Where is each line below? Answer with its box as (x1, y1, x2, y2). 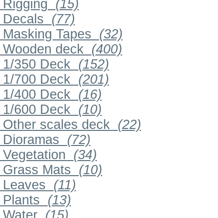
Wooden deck (3, 42, 84, 57)
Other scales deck (3, 117, 110, 132)
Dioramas (3, 132, 59, 147)
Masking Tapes (3, 27, 91, 42)
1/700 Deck (3, 72, 71, 87)
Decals (3, 12, 44, 27)
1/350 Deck (3, 57, 71, 72)
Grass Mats (3, 163, 71, 178)
